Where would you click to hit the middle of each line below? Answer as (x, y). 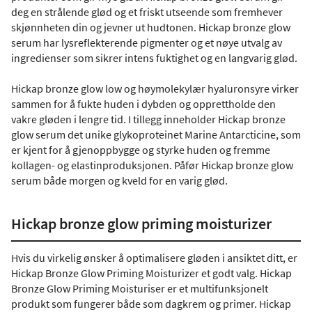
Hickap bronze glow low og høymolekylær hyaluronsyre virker (155, 88)
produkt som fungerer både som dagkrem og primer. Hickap (151, 304)
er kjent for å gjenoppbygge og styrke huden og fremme (141, 150)
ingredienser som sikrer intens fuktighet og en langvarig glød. (154, 58)
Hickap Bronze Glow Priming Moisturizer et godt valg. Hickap (151, 273)
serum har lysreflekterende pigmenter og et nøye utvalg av (147, 42)
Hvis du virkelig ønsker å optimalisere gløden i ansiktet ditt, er (154, 258)
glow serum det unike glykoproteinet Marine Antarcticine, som (156, 134)
